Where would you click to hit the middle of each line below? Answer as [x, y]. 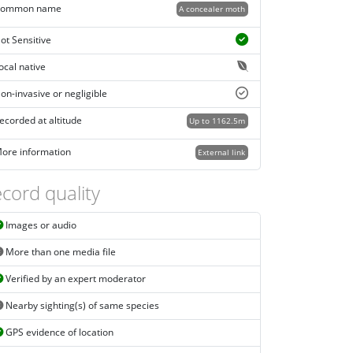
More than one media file [59, 252]
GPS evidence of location [58, 333]
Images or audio [40, 225]
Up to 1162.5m [217, 121]
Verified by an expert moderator [74, 279]
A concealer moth [212, 9]
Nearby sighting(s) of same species [81, 306]
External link [222, 152]
